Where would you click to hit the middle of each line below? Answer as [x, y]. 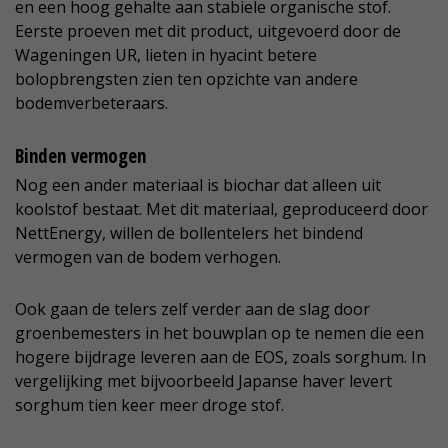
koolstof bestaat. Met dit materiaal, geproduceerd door [221, 209]
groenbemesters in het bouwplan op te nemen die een [219, 333]
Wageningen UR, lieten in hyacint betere [166, 55]
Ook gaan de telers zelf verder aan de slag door [192, 309]
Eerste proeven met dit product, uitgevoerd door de [208, 31]
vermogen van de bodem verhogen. [148, 257]
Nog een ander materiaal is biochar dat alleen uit [198, 185]
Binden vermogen [80, 156]
